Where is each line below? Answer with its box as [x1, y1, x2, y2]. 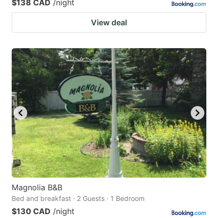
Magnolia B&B [12, 182, 62, 193]
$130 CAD [12, 206, 51, 217]
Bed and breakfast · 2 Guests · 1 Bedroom [12, 194, 145, 203]
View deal [91, 17, 127, 27]
